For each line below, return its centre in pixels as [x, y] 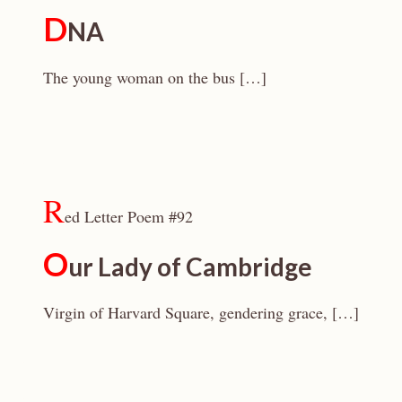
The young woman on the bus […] [155, 77]
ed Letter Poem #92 [129, 216]
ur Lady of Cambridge [190, 267]
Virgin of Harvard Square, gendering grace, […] [201, 312]
